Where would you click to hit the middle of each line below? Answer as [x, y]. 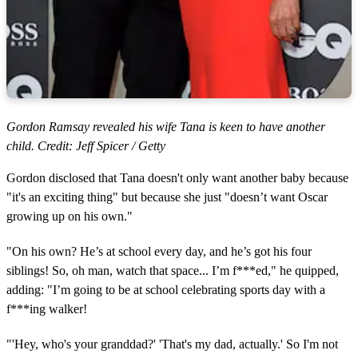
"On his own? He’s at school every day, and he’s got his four [159, 252]
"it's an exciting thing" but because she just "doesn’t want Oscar [167, 197]
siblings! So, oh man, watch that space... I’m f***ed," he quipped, [173, 271]
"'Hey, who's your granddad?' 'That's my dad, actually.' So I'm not [172, 344]
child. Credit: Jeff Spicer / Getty [86, 146]
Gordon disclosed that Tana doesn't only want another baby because [177, 178]
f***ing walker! [47, 309]
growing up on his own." [70, 217]
